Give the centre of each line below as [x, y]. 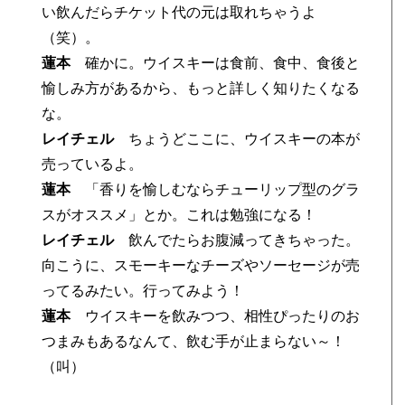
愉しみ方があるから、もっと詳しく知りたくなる [201, 89]
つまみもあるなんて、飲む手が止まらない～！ [194, 342]
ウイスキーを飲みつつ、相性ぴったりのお [216, 316]
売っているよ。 [93, 165]
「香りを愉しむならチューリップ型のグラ [216, 190]
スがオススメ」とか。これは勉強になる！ [179, 215]
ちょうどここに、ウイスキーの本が [237, 139]
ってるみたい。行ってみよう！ [143, 291]
